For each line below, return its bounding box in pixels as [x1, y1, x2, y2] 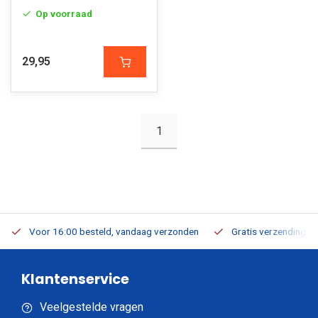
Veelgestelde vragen [40, 300, 143, 314]
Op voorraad [35, 8, 92, 19]
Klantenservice [21, 270, 129, 289]
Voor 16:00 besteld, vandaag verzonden [29, 226, 199, 237]
